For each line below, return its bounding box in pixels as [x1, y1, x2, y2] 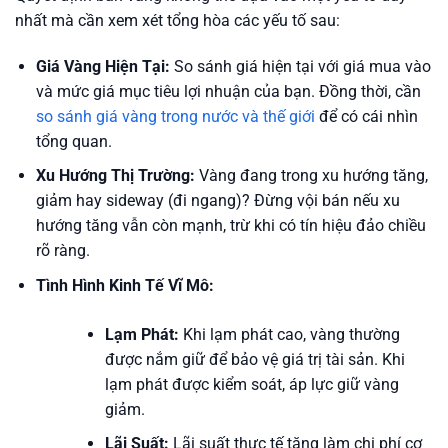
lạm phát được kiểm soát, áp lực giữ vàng [104, 374, 399, 394]
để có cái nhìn [314, 106, 418, 126]
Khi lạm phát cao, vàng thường [178, 324, 400, 344]
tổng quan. [35, 131, 112, 151]
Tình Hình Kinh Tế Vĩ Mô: [35, 275, 214, 295]
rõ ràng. [35, 241, 90, 261]
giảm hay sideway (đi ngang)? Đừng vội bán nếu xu [35, 191, 400, 211]
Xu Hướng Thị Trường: [35, 166, 195, 186]
